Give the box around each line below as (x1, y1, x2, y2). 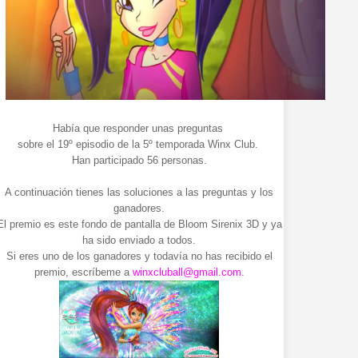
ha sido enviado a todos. (82, 234, 197, 247)
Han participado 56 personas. (71, 154, 207, 167)
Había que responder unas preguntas (52, 122, 226, 135)
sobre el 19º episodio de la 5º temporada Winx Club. (17, 138, 261, 151)
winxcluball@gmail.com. (132, 266, 245, 279)
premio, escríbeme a (34, 266, 133, 279)
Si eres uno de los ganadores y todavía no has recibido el (6, 250, 272, 263)
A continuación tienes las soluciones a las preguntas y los (5, 186, 274, 199)
